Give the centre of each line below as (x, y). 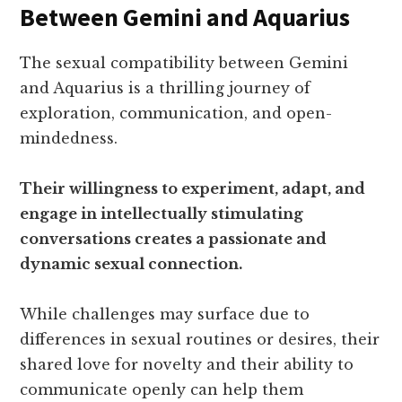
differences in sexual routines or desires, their (200, 339)
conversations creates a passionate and (174, 239)
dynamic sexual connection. (131, 264)
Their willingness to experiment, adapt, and (193, 188)
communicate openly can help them (162, 389)
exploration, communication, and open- (176, 113)
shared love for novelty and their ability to (187, 364)
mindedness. (69, 138)
